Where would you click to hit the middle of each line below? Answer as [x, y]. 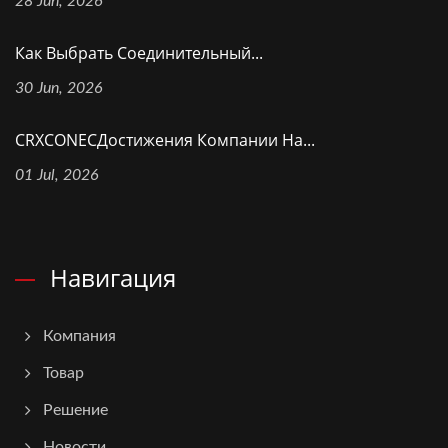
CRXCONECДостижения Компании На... [165, 140]
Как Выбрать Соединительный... [139, 53]
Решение [75, 410]
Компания [79, 336]
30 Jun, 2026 [59, 88]
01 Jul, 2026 [57, 175]
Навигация [113, 278]
